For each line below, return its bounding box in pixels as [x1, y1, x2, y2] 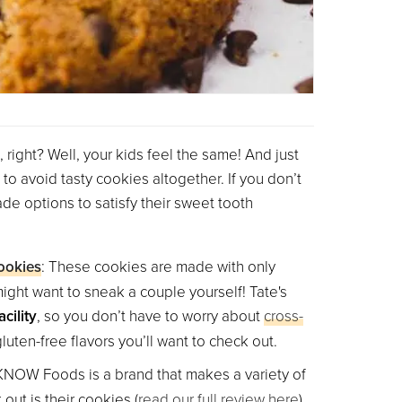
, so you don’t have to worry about [36, 304, 264, 326]
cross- [263, 304, 303, 326]
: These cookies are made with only [40, 255, 275, 276]
